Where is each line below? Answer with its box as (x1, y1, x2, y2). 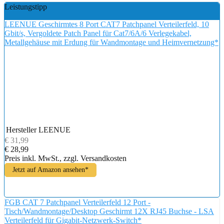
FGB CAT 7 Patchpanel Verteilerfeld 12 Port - (4, 197, 150, 206)
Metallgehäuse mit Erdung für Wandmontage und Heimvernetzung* (4, 37, 218, 46)
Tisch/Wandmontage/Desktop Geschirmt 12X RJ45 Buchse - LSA (4, 206, 214, 215)
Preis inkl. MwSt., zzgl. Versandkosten (4, 153, 126, 162)
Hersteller (6, 125, 36, 134)
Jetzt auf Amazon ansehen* (12, 165, 88, 173)
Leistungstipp (4, 2, 47, 11)
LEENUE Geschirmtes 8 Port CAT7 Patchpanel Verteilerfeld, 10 (4, 19, 209, 28)
